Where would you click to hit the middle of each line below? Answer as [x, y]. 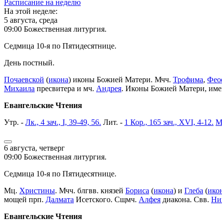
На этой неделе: [31, 11]
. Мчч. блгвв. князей [90, 190]
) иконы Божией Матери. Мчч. [121, 79]
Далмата [60, 199]
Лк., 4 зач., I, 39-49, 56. [63, 122]
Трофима [188, 79]
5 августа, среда [31, 20]
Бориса [137, 190]
